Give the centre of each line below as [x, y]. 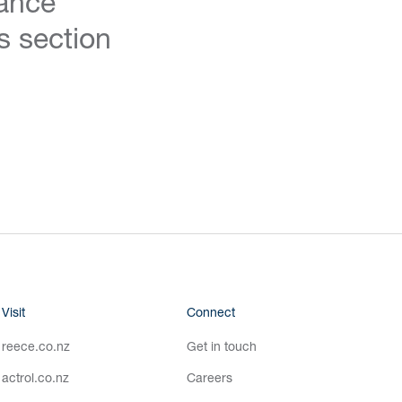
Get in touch [222, 346]
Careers [210, 377]
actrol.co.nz [35, 377]
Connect [211, 311]
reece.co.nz [36, 346]
